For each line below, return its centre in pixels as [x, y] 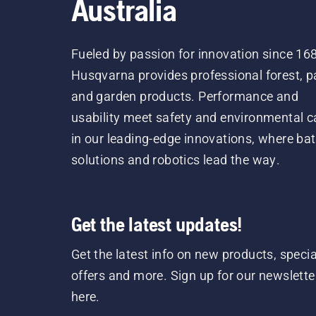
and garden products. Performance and [185, 97]
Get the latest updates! [157, 225]
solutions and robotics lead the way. [176, 160]
